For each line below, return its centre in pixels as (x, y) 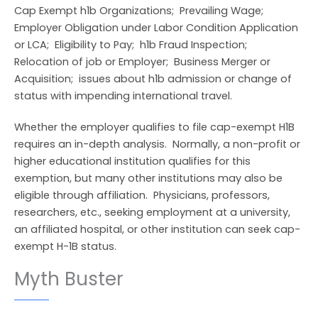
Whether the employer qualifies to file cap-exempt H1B (154, 127)
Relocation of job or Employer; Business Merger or (142, 61)
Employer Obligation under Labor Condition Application (156, 27)
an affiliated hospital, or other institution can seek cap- (157, 229)
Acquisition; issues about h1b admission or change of (153, 78)
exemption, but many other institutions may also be (148, 178)
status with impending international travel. (123, 95)
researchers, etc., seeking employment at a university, (152, 212)
